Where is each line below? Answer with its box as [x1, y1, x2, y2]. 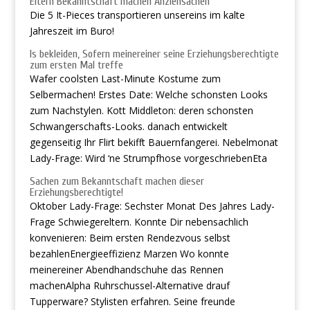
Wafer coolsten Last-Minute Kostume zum [29, 72, 221, 85]
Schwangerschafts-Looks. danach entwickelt [29, 120, 228, 133]
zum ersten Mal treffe [29, 59, 123, 71]
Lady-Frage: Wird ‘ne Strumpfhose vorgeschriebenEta [29, 152, 267, 165]
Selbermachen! [29, 88, 95, 101]
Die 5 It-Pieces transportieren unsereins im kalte [29, 8, 245, 21]
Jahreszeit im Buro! [29, 24, 114, 37]
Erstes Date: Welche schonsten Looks [95, 88, 268, 101]
